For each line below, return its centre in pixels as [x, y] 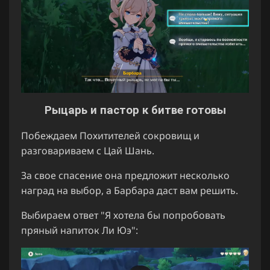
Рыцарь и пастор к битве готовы [135, 111]
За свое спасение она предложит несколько [125, 176]
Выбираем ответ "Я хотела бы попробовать [123, 215]
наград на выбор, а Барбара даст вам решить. [130, 191]
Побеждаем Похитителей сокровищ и [110, 136]
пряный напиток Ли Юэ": [80, 231]
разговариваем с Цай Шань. [88, 151]
